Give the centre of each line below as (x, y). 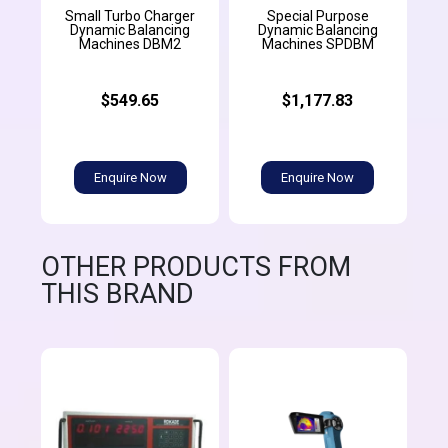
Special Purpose (317, 16)
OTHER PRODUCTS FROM (196, 267)
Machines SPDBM (317, 44)
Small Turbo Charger (130, 16)
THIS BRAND (118, 294)
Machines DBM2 (130, 44)
